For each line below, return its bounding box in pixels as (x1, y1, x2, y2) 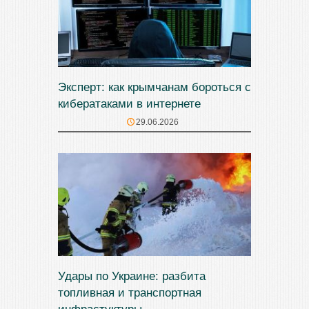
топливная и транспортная (58, 286, 201, 299)
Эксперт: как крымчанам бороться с (58, 80, 251, 94)
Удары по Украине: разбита (58, 269, 206, 283)
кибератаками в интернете (58, 97, 201, 110)
